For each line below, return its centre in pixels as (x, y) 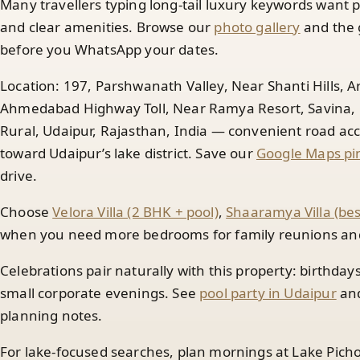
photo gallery (257, 27)
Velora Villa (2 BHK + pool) (135, 211)
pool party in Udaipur (268, 292)
